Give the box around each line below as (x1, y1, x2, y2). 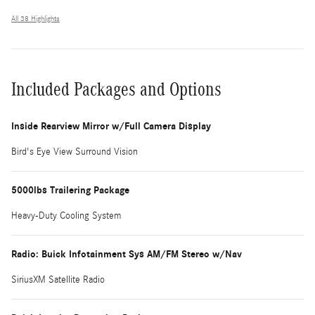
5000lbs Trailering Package (11, 184, 129, 196)
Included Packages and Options (11, 78, 221, 100)
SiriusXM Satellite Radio (11, 274, 105, 285)
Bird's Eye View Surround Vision (11, 146, 138, 157)
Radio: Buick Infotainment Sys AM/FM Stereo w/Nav (11, 247, 242, 260)
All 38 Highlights (11, 14, 60, 23)
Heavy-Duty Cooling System (11, 210, 121, 221)
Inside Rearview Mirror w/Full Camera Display (11, 120, 211, 132)
